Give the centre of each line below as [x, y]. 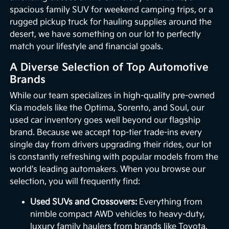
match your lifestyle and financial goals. [87, 47]
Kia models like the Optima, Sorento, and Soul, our [107, 108]
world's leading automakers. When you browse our [108, 170]
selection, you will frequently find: [75, 182]
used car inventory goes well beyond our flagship [105, 121]
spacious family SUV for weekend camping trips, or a [112, 10]
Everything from [170, 202]
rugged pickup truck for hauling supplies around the [111, 22]
